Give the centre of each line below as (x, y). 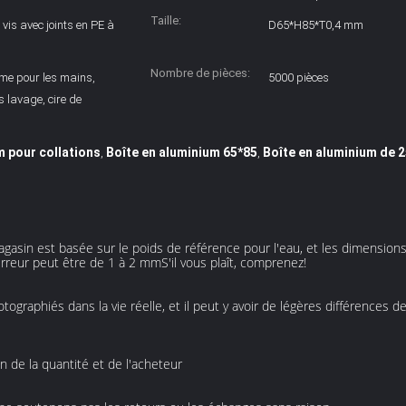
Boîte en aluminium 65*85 (182, 152)
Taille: (166, 20)
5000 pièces (299, 77)
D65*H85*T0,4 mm (316, 25)
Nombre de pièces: (200, 73)
